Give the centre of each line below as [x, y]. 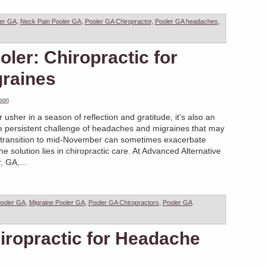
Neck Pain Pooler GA [50, 21]
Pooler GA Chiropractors [123, 202]
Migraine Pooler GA [57, 202]
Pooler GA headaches [186, 21]
